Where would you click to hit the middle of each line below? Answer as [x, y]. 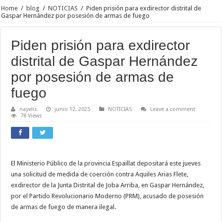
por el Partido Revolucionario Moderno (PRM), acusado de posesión [108, 196]
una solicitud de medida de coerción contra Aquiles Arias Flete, [100, 174]
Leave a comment [173, 109]
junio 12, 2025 [73, 109]
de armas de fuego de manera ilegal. [64, 207]
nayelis [28, 109]
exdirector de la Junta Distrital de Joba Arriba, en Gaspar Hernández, [108, 185]
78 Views [31, 115]
